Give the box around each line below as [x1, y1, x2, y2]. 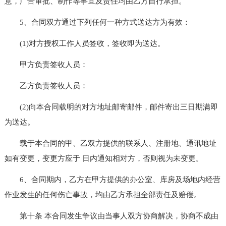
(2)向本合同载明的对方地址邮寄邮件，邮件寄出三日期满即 [4, 102, 218, 111]
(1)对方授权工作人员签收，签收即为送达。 [4, 39, 165, 47]
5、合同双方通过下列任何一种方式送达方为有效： [4, 18, 190, 26]
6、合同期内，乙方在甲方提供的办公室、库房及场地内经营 [4, 175, 220, 184]
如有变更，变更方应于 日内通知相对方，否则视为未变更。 [4, 154, 203, 162]
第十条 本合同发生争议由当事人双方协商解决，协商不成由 [4, 211, 218, 220]
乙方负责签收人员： [4, 81, 88, 90]
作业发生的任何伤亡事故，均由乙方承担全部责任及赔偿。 [4, 190, 201, 199]
